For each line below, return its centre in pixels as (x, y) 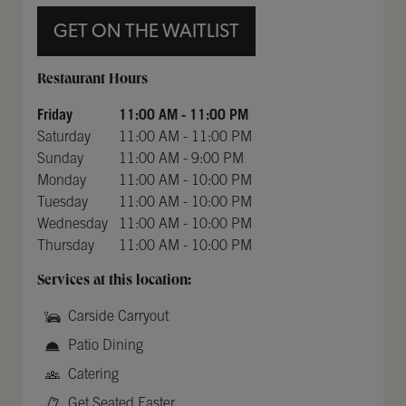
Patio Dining (106, 346)
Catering (93, 375)
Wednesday (72, 224)
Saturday (64, 137)
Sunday (60, 159)
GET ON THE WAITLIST (146, 31)
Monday (62, 181)
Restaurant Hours (92, 80)
